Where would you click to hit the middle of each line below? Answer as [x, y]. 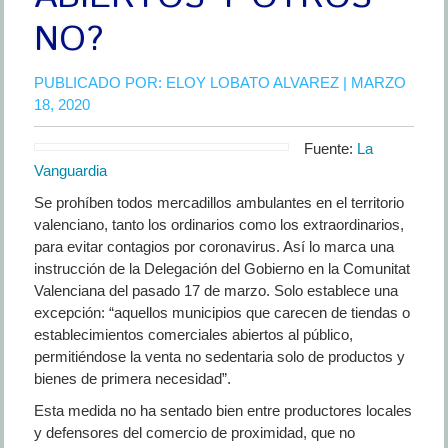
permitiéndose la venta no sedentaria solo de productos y [219, 356]
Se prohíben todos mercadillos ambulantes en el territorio [218, 202]
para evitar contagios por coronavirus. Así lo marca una [213, 246]
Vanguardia [70, 170]
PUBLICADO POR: [99, 82]
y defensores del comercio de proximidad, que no [194, 432]
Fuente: [331, 148]
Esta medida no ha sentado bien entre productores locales [222, 410]
